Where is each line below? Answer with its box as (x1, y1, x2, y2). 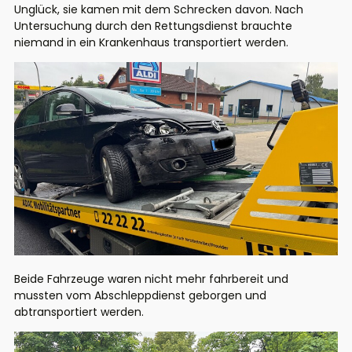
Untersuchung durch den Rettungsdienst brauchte (14, 18, 292, 35)
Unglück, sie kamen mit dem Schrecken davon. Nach (14, 2, 303, 18)
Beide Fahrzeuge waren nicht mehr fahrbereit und (14, 270, 288, 287)
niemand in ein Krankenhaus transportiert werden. (14, 35, 291, 51)
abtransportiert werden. (14, 303, 147, 320)
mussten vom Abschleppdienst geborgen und (14, 287, 266, 303)
